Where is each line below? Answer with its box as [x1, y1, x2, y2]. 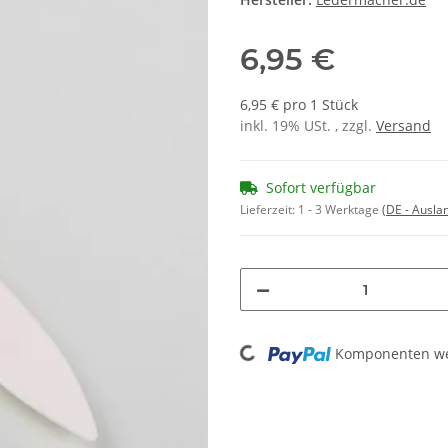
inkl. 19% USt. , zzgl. [240, 116, 376, 136]
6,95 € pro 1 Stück [240, 95, 358, 115]
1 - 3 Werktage [298, 201, 382, 219]
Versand [376, 116, 431, 136]
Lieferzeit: [240, 201, 298, 219]
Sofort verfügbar [266, 178, 376, 198]
